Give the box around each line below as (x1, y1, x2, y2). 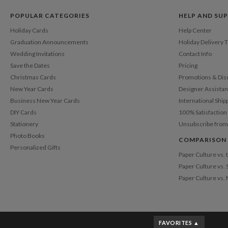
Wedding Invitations (10, 49, 65, 58)
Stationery (10, 120, 38, 128)
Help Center (179, 26, 212, 34)
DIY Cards (10, 108, 37, 116)
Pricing (179, 61, 197, 69)
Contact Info (179, 49, 212, 58)
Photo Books (10, 131, 45, 139)
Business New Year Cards (10, 96, 80, 104)
